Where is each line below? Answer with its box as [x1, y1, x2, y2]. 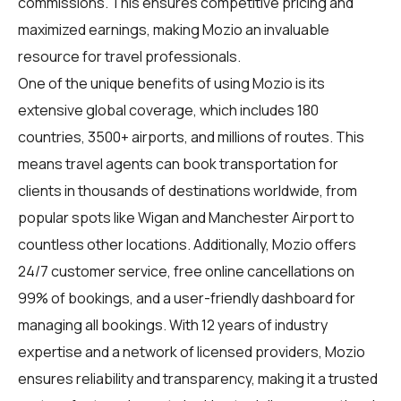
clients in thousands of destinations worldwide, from [18, 180, 357, 200]
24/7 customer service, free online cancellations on [18, 260, 354, 281]
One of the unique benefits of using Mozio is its [18, 73, 325, 93]
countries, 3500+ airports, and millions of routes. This [18, 126, 364, 147]
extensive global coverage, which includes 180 [18, 99, 319, 120]
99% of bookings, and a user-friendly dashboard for [18, 287, 355, 308]
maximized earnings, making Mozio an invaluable [18, 19, 329, 39]
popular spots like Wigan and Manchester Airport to [18, 207, 354, 227]
